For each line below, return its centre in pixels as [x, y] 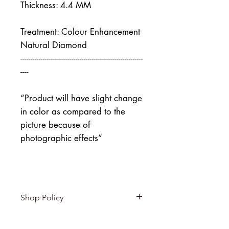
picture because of [55, 125]
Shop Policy [42, 198]
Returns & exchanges [59, 218]
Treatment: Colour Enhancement [80, 32]
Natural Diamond [54, 45]
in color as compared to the [73, 112]
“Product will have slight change [81, 98]
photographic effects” [61, 138]
